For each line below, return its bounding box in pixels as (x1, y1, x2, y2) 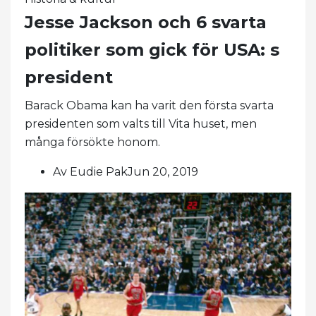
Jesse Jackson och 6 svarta (25, 11, 267, 32)
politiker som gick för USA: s (25, 39, 279, 60)
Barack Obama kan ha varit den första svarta (25, 98, 274, 112)
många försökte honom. (25, 135, 160, 149)
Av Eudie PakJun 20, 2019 (53, 164, 198, 178)
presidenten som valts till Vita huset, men (25, 116, 257, 130)
